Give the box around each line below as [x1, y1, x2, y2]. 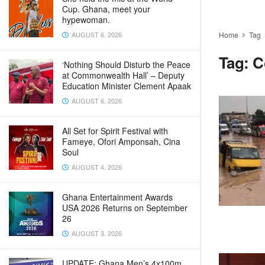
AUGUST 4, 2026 [70, 162, 122, 172]
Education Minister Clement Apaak [62, 80, 191, 92]
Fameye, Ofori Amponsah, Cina [62, 135, 180, 147]
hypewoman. [62, 14, 110, 25]
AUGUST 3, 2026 [70, 228, 122, 238]
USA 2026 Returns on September [62, 202, 188, 214]
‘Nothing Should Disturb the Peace [62, 59, 190, 70]
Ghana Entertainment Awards [62, 191, 173, 203]
